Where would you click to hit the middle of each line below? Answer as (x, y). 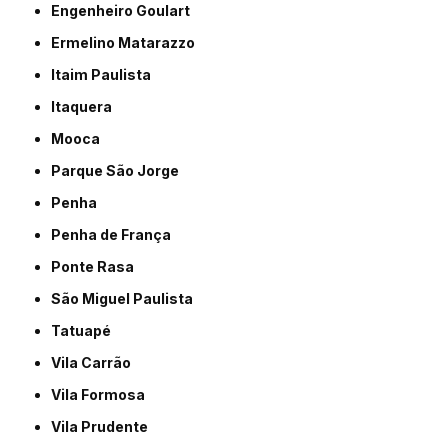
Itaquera (84, 107)
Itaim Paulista (103, 75)
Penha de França (116, 235)
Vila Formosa (103, 395)
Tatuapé (86, 331)
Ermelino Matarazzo (128, 43)
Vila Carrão (96, 363)
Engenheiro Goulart (125, 11)
